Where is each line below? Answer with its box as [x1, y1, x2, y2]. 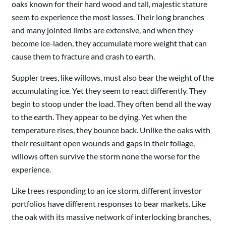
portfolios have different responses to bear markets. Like [12, 198, 206, 208]
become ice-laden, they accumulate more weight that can [12, 38, 207, 48]
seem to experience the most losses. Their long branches [12, 12, 204, 22]
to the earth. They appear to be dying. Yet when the [12, 111, 187, 122]
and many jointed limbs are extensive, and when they [12, 25, 193, 35]
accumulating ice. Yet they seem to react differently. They [12, 85, 206, 95]
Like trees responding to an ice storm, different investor [12, 185, 202, 195]
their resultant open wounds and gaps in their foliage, [12, 138, 195, 148]
